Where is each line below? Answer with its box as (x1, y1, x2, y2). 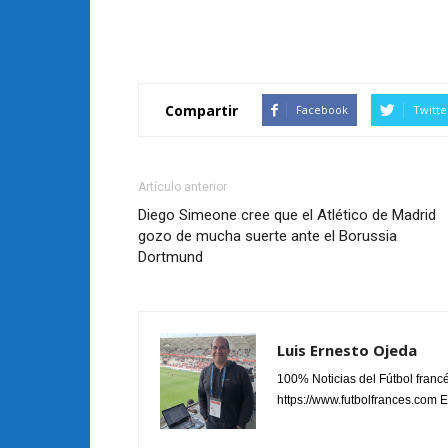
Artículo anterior (138, 180, 227, 194)
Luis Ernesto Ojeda (277, 340, 417, 360)
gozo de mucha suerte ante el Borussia (138, 227, 397, 245)
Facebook (296, 102, 348, 117)
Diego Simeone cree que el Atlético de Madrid (138, 206, 436, 224)
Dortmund (138, 248, 203, 266)
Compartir (165, 100, 238, 120)
